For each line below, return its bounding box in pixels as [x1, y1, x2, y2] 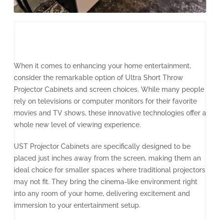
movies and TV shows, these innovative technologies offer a [14, 109, 206, 117]
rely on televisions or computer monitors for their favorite [14, 97, 197, 105]
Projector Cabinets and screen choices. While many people [14, 85, 204, 93]
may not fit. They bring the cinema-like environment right [14, 177, 197, 186]
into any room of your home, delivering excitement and [14, 189, 190, 197]
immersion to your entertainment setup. [14, 201, 140, 209]
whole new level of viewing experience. [14, 120, 141, 129]
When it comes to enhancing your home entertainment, [14, 61, 191, 70]
